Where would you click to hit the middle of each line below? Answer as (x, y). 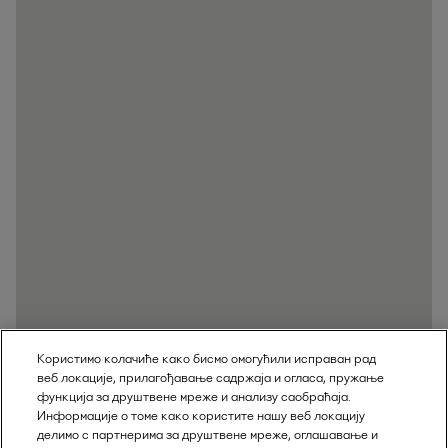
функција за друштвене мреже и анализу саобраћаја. (194, 396)
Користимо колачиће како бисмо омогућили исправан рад (207, 358)
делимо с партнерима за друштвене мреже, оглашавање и (208, 434)
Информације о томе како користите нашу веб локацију (201, 415)
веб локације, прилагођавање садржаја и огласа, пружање (211, 377)
